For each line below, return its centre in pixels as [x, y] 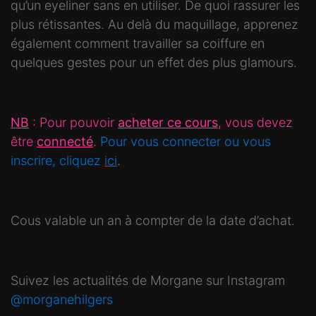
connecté [65, 141]
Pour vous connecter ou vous [186, 141]
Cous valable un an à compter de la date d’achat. [153, 220]
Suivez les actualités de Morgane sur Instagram [148, 280]
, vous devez [255, 122]
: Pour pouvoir [73, 122]
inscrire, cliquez [57, 160]
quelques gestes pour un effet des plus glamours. [154, 62]
